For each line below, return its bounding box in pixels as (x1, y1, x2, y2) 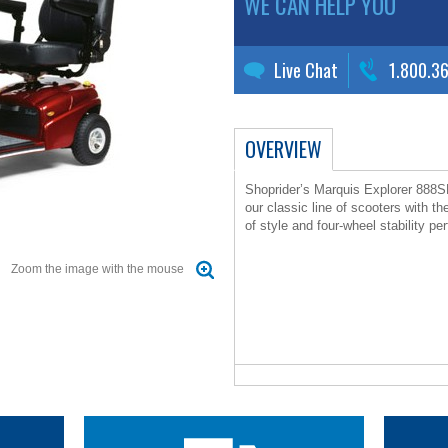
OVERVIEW (245, 133, 322, 164)
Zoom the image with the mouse (11, 261, 184, 276)
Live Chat (274, 56, 338, 83)
